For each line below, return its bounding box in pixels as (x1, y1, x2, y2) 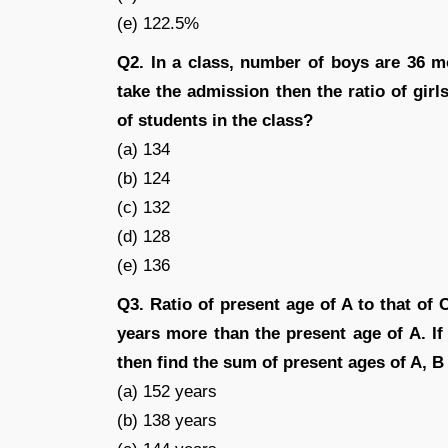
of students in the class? (117, 111, 313, 130)
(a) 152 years (117, 382, 217, 401)
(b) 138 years (117, 411, 217, 430)
